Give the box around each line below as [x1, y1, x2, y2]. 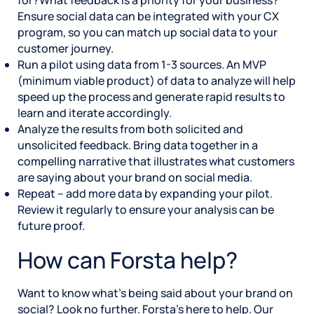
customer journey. [18, 40, 114, 56]
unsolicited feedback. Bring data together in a [18, 137, 258, 153]
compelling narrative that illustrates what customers [18, 153, 294, 169]
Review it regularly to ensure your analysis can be [18, 201, 274, 217]
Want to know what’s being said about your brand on [18, 285, 293, 301]
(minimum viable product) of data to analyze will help [18, 72, 296, 88]
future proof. [18, 217, 85, 233]
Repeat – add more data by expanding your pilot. [18, 185, 273, 201]
